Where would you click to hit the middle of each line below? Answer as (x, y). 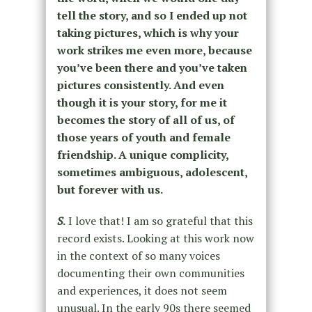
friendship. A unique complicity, (142, 155)
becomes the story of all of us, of (146, 120)
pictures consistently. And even (140, 85)
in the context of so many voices (138, 256)
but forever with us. (111, 190)
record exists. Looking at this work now (155, 239)
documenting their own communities (150, 273)
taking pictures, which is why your (148, 33)
